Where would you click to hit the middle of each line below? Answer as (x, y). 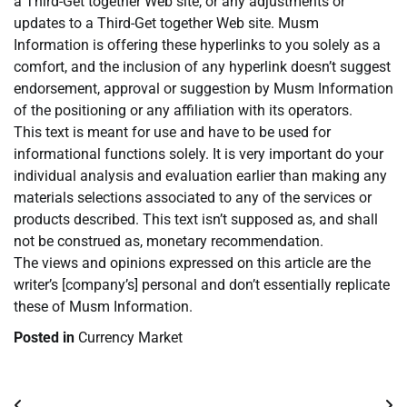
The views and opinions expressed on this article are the (192, 263)
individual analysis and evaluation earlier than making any (200, 176)
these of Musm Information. (103, 307)
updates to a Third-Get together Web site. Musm (166, 24)
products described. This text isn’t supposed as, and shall (196, 220)
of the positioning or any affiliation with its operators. (183, 111)
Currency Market (130, 338)
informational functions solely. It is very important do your (199, 154)
